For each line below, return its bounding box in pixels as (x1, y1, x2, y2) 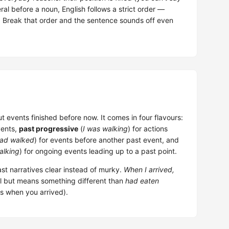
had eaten (125, 176, 159, 186)
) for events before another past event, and (34, 135, 179, 145)
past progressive (19, 124, 78, 133)
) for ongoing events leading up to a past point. (19, 147, 177, 156)
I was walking (83, 124, 128, 133)
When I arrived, (124, 165, 174, 174)
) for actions (128, 124, 168, 133)
